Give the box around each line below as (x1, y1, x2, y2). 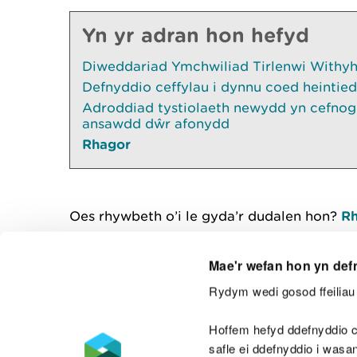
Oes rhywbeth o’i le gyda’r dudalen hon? (69, 208, 341, 224)
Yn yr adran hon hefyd (82, 23, 309, 46)
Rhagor (82, 136, 131, 151)
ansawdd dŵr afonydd (82, 116, 229, 131)
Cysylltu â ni (261, 298, 343, 314)
